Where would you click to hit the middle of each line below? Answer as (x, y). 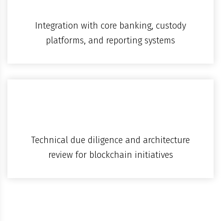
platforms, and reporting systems (110, 40)
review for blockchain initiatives (110, 155)
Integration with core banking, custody (110, 25)
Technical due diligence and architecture (110, 140)
